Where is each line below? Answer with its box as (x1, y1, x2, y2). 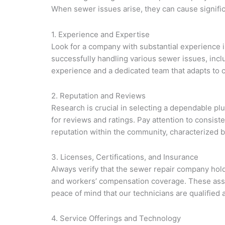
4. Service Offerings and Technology (51, 213, 181, 223)
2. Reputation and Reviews (51, 90, 146, 100)
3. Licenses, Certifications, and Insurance (51, 152, 198, 162)
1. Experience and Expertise (51, 29, 150, 39)
